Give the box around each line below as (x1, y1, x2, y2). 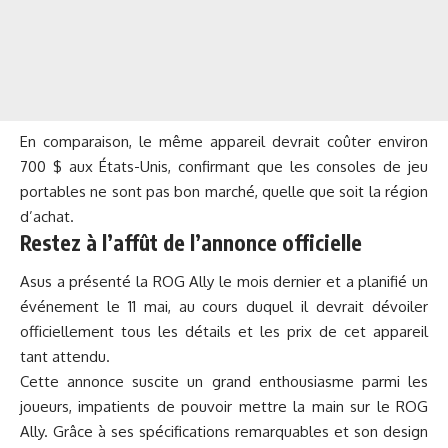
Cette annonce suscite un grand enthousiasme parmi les (20, 372, 428, 392)
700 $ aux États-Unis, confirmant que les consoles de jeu (20, 156, 428, 176)
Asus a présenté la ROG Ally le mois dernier (20, 272, 322, 292)
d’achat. (20, 206, 74, 226)
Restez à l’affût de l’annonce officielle (20, 228, 362, 256)
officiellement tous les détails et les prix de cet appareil (20, 322, 428, 342)
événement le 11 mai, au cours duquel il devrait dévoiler (20, 297, 428, 317)
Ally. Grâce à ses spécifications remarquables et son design (20, 422, 428, 442)
